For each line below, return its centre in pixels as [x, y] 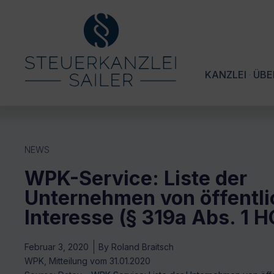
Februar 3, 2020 [57, 247]
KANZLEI [226, 75]
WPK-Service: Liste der [136, 179]
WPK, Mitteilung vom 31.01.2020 [87, 261]
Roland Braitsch [141, 247]
